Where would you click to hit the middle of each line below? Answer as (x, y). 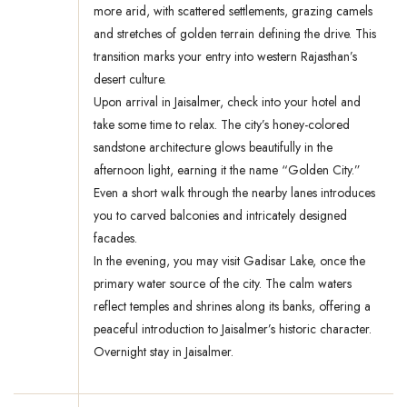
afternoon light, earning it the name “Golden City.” (227, 170)
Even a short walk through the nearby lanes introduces (234, 193)
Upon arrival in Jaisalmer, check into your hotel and (227, 102)
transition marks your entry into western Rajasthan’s (225, 57)
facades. (115, 238)
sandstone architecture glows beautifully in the (213, 148)
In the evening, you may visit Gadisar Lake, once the (229, 261)
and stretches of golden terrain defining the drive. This (235, 34)
